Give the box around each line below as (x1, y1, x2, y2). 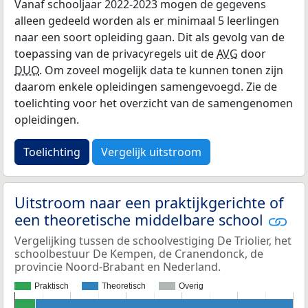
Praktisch (34, 281, 69, 291)
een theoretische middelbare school (14, 209, 267, 230)
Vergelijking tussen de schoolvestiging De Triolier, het (14, 233, 291, 249)
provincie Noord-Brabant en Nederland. (14, 259, 221, 275)
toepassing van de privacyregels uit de (14, 45, 217, 61)
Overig (179, 281, 203, 291)
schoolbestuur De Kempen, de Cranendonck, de (14, 246, 263, 262)
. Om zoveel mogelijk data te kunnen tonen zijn (39, 62, 283, 78)
